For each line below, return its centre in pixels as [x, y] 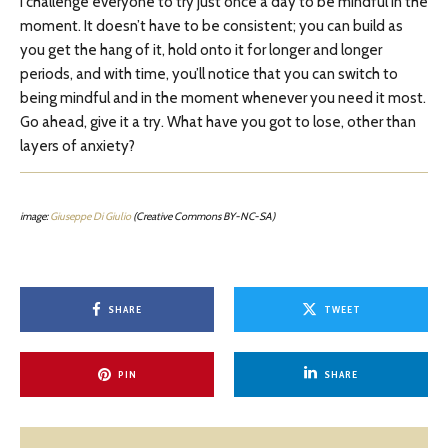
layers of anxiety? [77, 146]
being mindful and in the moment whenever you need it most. [223, 98]
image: [35, 216]
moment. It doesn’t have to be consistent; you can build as [211, 26]
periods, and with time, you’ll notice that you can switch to [209, 74]
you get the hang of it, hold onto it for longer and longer [201, 50]
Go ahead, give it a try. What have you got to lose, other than [218, 122]
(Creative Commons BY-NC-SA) [203, 216]
